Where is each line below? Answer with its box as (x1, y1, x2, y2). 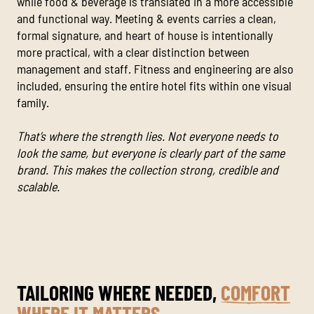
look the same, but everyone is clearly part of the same (17, 145, 285, 161)
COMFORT (221, 280, 290, 306)
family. (17, 95, 49, 111)
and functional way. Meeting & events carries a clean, (17, 11, 276, 27)
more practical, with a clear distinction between (17, 44, 250, 60)
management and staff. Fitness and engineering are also (17, 61, 294, 77)
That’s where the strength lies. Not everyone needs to (17, 128, 278, 144)
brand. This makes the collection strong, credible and (17, 162, 278, 178)
